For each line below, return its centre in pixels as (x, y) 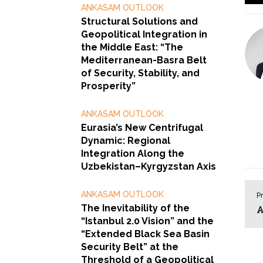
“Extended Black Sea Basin (145, 234)
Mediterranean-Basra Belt (144, 60)
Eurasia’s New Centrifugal (142, 127)
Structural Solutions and (139, 21)
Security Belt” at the (130, 247)
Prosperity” (108, 86)
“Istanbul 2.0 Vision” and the (147, 221)
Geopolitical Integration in (144, 34)
